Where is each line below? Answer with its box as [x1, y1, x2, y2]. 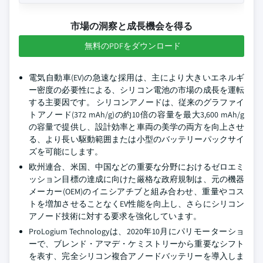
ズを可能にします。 [29, 146, 103, 157]
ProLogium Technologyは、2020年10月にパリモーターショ [29, 226, 244, 237]
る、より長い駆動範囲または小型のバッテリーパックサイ [29, 134, 244, 144]
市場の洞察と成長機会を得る [70, 20, 193, 32]
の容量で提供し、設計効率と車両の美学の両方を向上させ [29, 122, 244, 132]
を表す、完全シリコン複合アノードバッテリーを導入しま [29, 251, 244, 261]
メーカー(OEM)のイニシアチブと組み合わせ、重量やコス [29, 186, 244, 197]
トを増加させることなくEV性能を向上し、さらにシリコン [29, 198, 244, 209]
